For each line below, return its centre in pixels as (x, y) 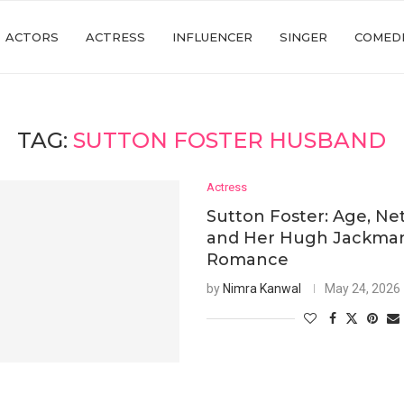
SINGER (303, 37)
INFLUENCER (212, 37)
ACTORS (32, 37)
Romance (248, 260)
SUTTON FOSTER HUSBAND (230, 140)
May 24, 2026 (363, 289)
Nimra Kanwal (262, 289)
